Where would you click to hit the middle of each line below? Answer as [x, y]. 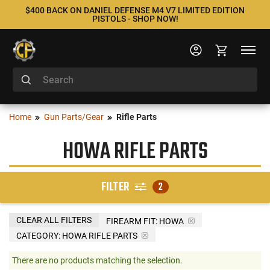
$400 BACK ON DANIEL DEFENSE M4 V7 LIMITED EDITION [135, 10]
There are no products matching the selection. [97, 260]
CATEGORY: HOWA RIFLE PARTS [77, 235]
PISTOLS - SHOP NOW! [135, 19]
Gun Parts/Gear [74, 117]
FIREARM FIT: [132, 221]
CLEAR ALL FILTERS [54, 220]
